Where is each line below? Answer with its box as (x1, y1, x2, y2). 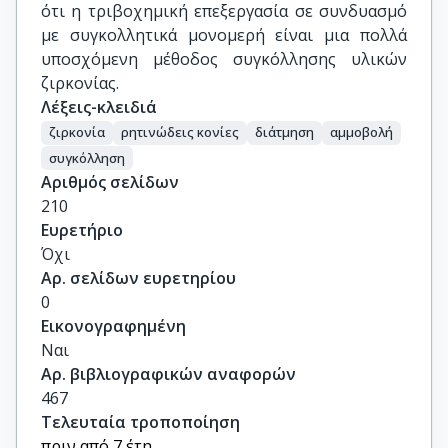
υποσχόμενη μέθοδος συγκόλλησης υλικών (41, 48, 407, 70)
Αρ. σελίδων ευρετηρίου (41, 267, 236, 290)
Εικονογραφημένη (41, 315, 186, 338)
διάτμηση (255, 123, 314, 142)
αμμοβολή (330, 123, 393, 142)
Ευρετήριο (41, 219, 123, 242)
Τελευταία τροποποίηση (41, 411, 240, 434)
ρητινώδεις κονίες (121, 123, 239, 142)
